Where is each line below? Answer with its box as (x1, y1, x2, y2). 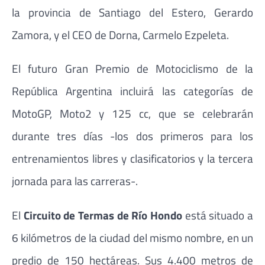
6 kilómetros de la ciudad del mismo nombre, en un (12, 228, 253, 246)
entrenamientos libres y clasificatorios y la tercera (12, 150, 253, 167)
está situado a (185, 206, 254, 224)
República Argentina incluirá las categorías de (12, 82, 253, 100)
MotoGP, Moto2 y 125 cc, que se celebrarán (12, 105, 253, 122)
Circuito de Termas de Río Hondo (23, 206, 185, 224)
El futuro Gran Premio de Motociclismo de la (12, 60, 253, 77)
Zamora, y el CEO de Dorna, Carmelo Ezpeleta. (12, 26, 229, 44)
